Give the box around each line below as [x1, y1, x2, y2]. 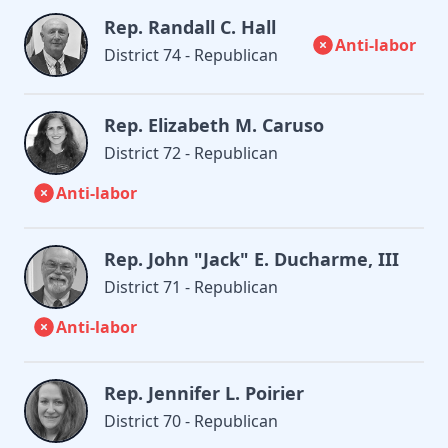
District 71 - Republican [104, 275, 278, 298]
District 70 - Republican [104, 409, 278, 432]
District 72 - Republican [104, 141, 278, 164]
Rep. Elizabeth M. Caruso [104, 112, 324, 137]
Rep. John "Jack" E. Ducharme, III [104, 246, 399, 271]
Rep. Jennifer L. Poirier [104, 380, 304, 405]
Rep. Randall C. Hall [104, 14, 276, 39]
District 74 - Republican [104, 43, 278, 66]
